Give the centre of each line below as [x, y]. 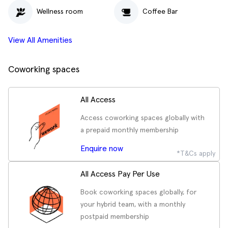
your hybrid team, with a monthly [133, 205]
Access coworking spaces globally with [142, 118]
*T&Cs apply [196, 154]
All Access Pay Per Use [120, 174]
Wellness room [60, 11]
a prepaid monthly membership [129, 130]
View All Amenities [40, 40]
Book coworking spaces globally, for [138, 192]
